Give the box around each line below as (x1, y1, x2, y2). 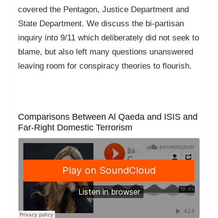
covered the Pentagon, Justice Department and (18, 5, 189, 15)
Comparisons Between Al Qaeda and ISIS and (18, 112, 198, 122)
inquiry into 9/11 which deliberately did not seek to (18, 33, 199, 43)
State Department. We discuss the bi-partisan (18, 19, 184, 29)
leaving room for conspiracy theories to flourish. (18, 61, 192, 71)
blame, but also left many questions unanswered (18, 47, 193, 57)
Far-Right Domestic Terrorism (18, 123, 132, 133)
